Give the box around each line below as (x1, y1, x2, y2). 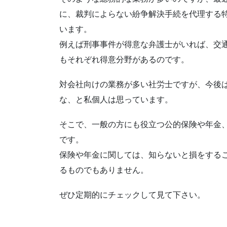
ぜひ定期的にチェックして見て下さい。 (59, 191, 205, 200)
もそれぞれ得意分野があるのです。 (59, 55, 189, 64)
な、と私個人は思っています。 (59, 95, 173, 104)
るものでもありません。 (59, 166, 148, 175)
